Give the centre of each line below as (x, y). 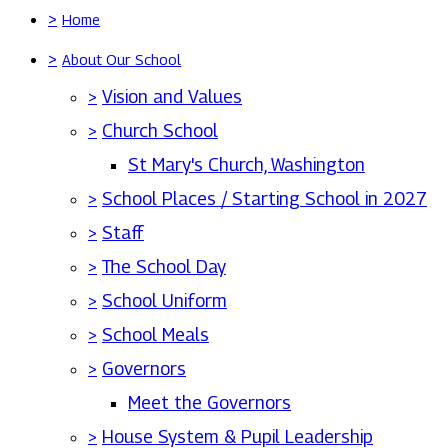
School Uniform (164, 300)
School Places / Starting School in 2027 (264, 198)
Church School (160, 130)
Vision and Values (172, 96)
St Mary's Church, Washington (246, 164)
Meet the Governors (209, 402)
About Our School (121, 59)
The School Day (164, 266)
